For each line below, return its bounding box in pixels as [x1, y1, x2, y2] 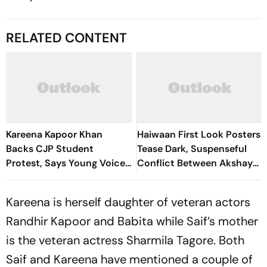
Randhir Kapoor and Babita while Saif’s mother [6, 213, 258, 229]
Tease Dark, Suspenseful [137, 142, 247, 155]
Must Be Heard [6, 170, 72, 184]
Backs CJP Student [6, 142, 94, 155]
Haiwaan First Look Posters [137, 128, 260, 141]
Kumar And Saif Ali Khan [137, 170, 247, 184]
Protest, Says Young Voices [6, 156, 130, 169]
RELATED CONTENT [6, 29, 127, 46]
